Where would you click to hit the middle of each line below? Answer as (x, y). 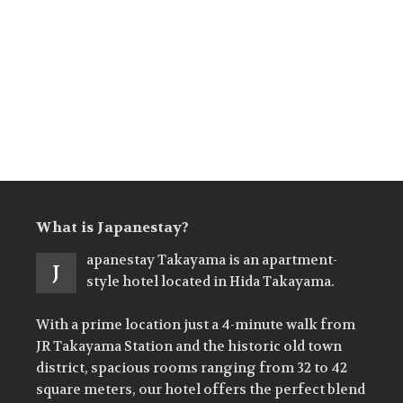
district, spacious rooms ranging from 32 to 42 (192, 367)
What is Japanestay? (112, 227)
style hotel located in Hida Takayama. (211, 281)
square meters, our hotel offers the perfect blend (201, 389)
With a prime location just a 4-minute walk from (196, 324)
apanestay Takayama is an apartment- (212, 260)
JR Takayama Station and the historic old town (189, 346)
